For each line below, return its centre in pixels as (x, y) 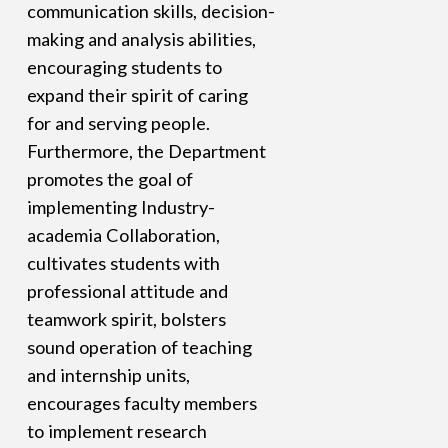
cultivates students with (123, 263)
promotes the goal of (109, 179)
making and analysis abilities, (141, 39)
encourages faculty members (141, 403)
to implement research (116, 431)
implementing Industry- (120, 207)
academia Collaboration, (123, 235)
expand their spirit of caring (137, 95)
